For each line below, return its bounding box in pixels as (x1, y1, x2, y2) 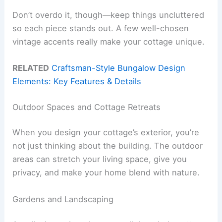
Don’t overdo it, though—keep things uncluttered (12, 9, 205, 20)
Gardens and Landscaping (12, 194, 114, 204)
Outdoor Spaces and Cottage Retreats (12, 102, 161, 112)
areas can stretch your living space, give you (12, 154, 187, 165)
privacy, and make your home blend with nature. (12, 167, 200, 178)
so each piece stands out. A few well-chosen (12, 23, 189, 33)
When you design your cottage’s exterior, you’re (12, 127, 200, 138)
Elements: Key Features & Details (12, 76, 142, 87)
